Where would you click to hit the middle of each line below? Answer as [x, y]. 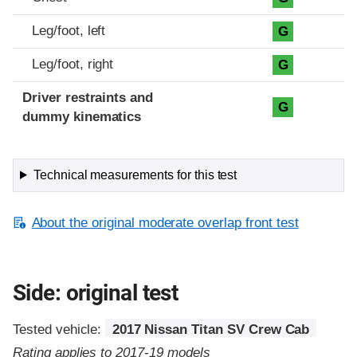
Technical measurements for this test [135, 175]
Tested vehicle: [59, 330]
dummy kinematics [82, 116]
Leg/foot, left [69, 30]
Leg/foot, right [73, 64]
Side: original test [96, 293]
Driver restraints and [88, 97]
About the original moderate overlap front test [165, 222]
